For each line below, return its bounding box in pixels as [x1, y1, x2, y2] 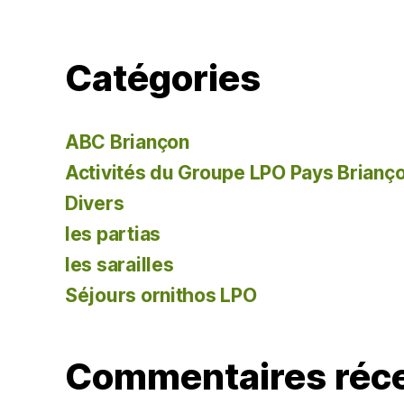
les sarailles [65, 252, 174, 276]
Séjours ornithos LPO [65, 283, 257, 307]
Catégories [65, 55, 261, 100]
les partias [65, 222, 161, 245]
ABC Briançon [65, 130, 189, 153]
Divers [65, 191, 124, 215]
